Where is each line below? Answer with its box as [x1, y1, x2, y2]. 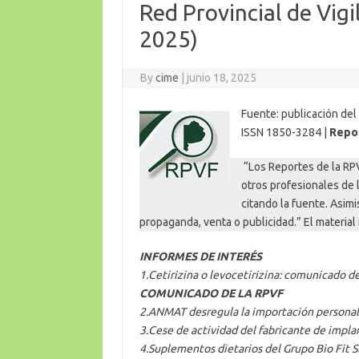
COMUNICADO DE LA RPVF [139, 286, 283, 300]
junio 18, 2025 [187, 71, 257, 84]
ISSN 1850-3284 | [240, 125, 329, 139]
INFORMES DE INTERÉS [139, 249, 262, 263]
